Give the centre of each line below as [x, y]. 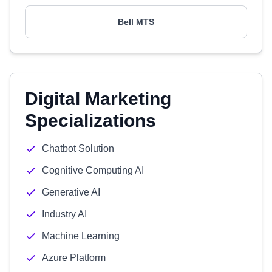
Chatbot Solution [78, 148]
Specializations [90, 121]
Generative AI [71, 192]
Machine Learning [81, 236]
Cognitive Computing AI [93, 170]
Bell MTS [136, 22]
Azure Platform [74, 258]
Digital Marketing [98, 99]
